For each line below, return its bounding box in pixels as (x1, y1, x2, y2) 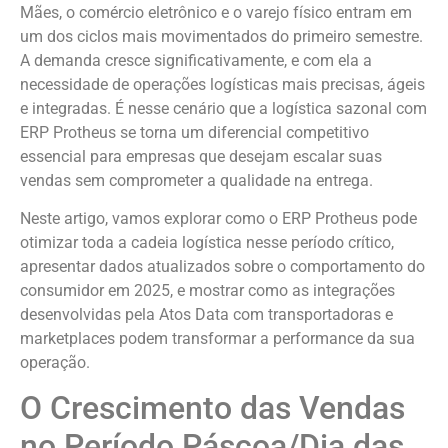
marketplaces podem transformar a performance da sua (20, 328, 415, 348)
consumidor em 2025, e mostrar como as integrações (20, 280, 395, 300)
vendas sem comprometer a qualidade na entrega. (20, 170, 373, 190)
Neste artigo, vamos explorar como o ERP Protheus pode (20, 208, 417, 228)
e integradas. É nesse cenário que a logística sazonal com (20, 98, 427, 118)
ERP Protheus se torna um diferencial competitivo (20, 122, 369, 142)
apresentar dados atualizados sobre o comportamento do (20, 256, 425, 276)
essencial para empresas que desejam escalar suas (20, 146, 382, 166)
